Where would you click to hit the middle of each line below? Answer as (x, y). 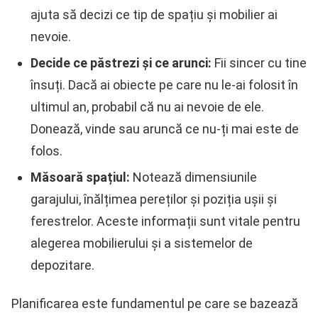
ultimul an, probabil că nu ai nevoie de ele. (147, 107)
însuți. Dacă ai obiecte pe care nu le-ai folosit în (164, 85)
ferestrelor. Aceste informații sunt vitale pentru (165, 221)
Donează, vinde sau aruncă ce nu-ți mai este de (165, 129)
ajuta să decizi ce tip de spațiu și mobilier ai (154, 14)
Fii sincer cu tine (259, 63)
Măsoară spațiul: (80, 177)
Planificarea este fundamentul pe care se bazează (155, 303)
